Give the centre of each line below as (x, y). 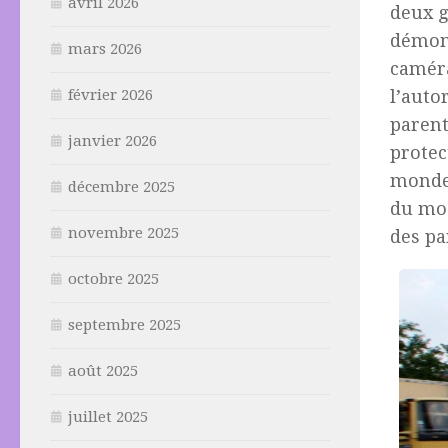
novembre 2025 (123, 233)
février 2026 (110, 95)
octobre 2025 (113, 279)
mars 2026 (105, 49)
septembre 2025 (124, 325)
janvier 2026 (112, 141)
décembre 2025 (121, 187)
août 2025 (103, 371)
